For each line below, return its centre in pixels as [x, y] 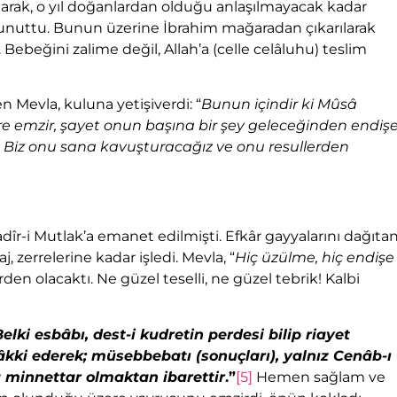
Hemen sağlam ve [319, 377]
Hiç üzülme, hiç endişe [315, 258]
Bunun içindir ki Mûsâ [279, 105]
